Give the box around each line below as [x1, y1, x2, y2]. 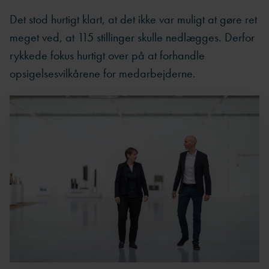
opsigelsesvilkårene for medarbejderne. [10, 65, 196, 81]
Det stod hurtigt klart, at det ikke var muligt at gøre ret [10, 11, 257, 27]
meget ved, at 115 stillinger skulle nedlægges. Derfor [10, 29, 255, 45]
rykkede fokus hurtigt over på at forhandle [10, 47, 205, 63]
